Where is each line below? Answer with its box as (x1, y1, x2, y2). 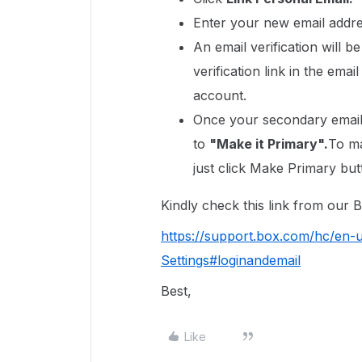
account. (193, 87, 246, 103)
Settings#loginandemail (161, 252, 301, 268)
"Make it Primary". (209, 136, 328, 152)
